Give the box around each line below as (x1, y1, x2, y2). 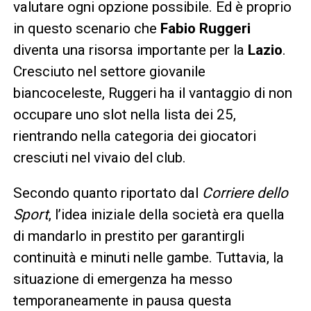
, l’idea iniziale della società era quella (48, 205, 285, 223)
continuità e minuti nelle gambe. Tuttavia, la (12, 249, 284, 266)
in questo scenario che (12, 19, 160, 37)
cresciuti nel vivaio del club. (12, 149, 186, 166)
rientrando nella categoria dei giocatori (12, 127, 256, 144)
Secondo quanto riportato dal (12, 184, 202, 201)
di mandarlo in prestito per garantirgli (12, 227, 244, 244)
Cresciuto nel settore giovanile (12, 62, 205, 80)
